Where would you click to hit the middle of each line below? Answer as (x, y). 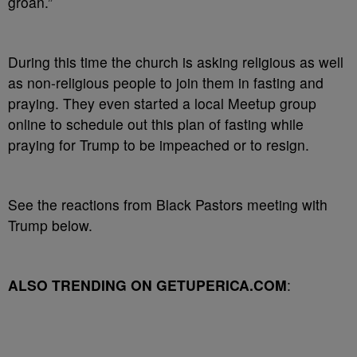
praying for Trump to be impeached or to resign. (159, 145)
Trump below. (50, 225)
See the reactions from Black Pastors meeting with (168, 204)
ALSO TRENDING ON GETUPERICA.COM (147, 285)
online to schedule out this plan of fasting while (156, 124)
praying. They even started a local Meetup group (162, 103)
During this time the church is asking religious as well (176, 62)
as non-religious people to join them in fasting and (166, 82)
